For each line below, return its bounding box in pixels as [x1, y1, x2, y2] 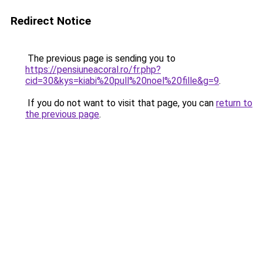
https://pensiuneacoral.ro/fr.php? [25, 64, 161, 75]
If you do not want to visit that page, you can [25, 97, 216, 109]
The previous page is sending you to [25, 53, 176, 64]
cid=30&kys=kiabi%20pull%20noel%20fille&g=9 [25, 75, 219, 86]
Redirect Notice [11, 14, 91, 28]
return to [216, 97, 252, 109]
